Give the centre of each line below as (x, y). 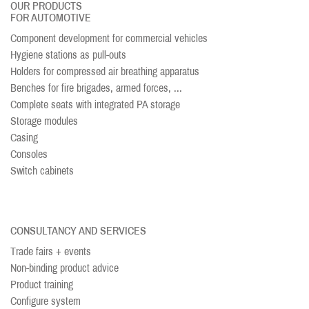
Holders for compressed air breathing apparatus (105, 71)
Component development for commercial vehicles (109, 38)
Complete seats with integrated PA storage (95, 104)
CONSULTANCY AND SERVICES (78, 231)
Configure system (46, 301)
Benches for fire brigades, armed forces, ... (96, 88)
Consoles (29, 154)
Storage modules (44, 121)
